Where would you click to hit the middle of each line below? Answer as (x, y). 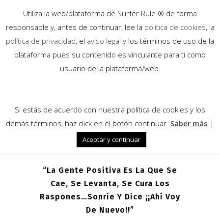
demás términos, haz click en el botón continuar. (88, 123)
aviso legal (104, 41)
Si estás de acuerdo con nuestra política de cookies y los (110, 109)
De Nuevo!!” (110, 210)
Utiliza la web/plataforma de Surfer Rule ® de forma (110, 13)
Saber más (189, 123)
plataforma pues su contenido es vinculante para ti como (110, 54)
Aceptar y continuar (111, 139)
